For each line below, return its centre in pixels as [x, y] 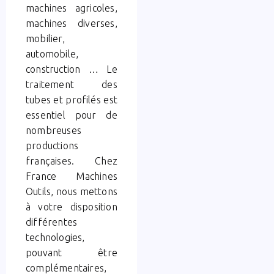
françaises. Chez [72, 161]
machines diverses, [72, 23]
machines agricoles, [72, 8]
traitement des [72, 84]
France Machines [72, 176]
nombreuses [54, 130]
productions [52, 145]
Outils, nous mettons [72, 191]
